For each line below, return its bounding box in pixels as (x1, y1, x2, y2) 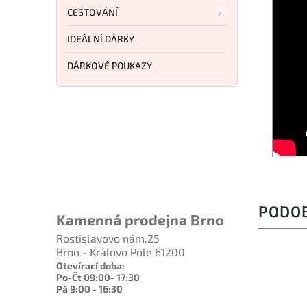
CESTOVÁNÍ (67, 5, 118, 18)
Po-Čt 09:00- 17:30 (56, 271, 140, 284)
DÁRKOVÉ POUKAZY (67, 59, 153, 71)
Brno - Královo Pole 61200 (56, 245, 185, 259)
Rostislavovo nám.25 (56, 232, 160, 245)
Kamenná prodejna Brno (56, 211, 224, 229)
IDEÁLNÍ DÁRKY (67, 32, 135, 45)
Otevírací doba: (56, 260, 125, 272)
